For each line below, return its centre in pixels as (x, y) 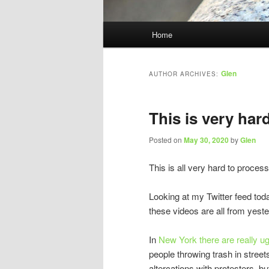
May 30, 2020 (206, 140)
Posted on (166, 140)
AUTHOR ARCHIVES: (185, 74)
